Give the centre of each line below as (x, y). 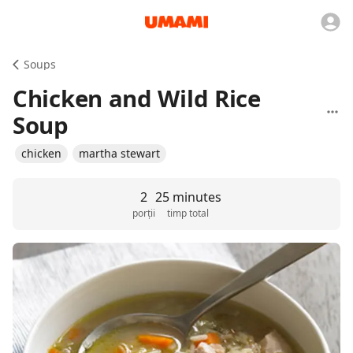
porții (143, 213)
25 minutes (188, 197)
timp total (188, 213)
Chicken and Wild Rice (137, 98)
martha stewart (119, 153)
